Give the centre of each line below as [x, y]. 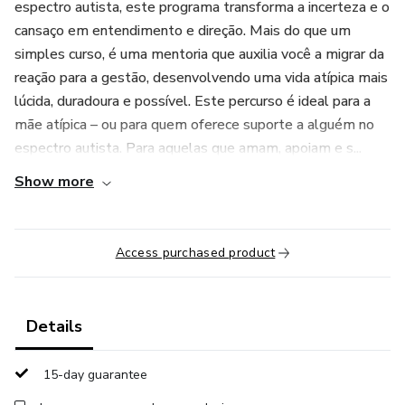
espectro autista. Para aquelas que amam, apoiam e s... [188, 148]
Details [54, 326]
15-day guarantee [95, 375]
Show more [54, 182]
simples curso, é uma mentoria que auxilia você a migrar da [199, 54]
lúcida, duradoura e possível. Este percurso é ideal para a [193, 101]
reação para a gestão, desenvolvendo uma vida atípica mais [201, 78]
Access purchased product [195, 253]
